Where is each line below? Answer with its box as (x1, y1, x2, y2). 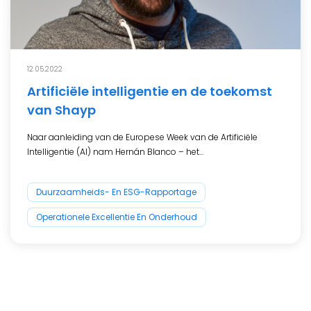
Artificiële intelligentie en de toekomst (27, 83, 272, 101)
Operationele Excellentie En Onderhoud (36, 211, 197, 224)
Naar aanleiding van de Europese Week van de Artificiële (27, 131, 258, 144)
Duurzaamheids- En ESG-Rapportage (36, 186, 196, 199)
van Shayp (27, 101, 96, 119)
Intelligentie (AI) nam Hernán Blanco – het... (27, 146, 203, 158)
